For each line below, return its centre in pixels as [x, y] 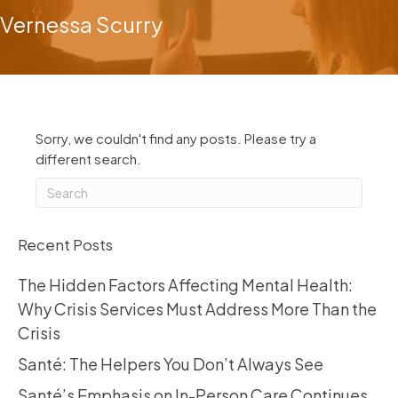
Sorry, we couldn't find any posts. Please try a [176, 139]
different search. [88, 159]
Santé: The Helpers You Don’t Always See [171, 364]
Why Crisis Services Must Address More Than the [197, 309]
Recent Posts [65, 245]
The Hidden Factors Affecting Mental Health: [185, 285]
